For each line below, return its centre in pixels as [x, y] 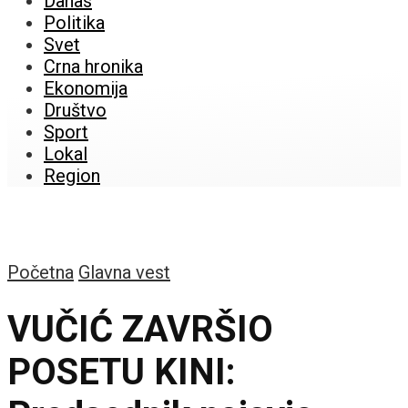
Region [72, 176]
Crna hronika [93, 66]
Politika [74, 23]
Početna [41, 272]
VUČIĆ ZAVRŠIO [140, 329]
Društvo [75, 110]
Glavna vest [124, 272]
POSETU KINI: [122, 372]
